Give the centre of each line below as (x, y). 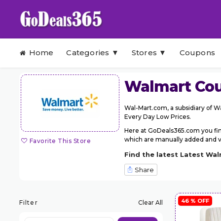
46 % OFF (195, 201)
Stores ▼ (149, 53)
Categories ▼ (92, 53)
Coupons (197, 53)
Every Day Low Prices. (157, 117)
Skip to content (42, 43)
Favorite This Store (60, 141)
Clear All (150, 202)
